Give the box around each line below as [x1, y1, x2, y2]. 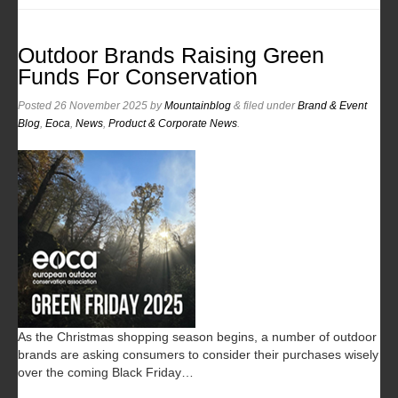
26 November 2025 [54, 99, 147, 112]
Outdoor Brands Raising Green [18, 43, 324, 68]
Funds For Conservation [18, 64, 258, 89]
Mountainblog [164, 99, 231, 112]
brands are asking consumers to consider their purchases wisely [18, 346, 378, 362]
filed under [241, 99, 298, 112]
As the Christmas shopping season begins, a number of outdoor [18, 329, 377, 344]
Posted [18, 99, 54, 112]
